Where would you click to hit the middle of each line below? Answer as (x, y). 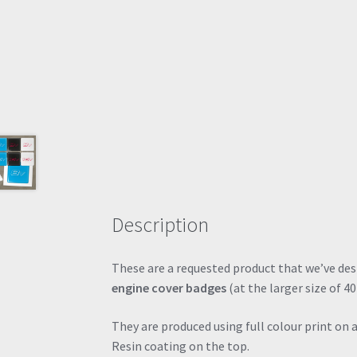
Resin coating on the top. (181, 345)
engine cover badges (169, 288)
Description (161, 225)
